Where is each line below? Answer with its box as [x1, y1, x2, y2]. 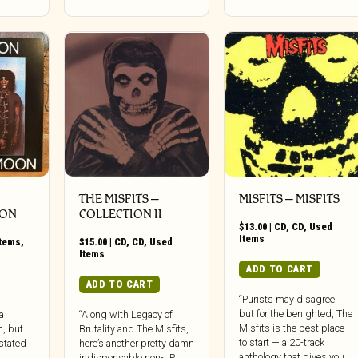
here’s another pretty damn [78, 337, 194, 350]
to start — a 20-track [239, 336, 325, 349]
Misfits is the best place [239, 322, 345, 335]
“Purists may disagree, [239, 293, 338, 306]
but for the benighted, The [239, 308, 353, 320]
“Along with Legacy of [78, 308, 173, 321]
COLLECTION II [78, 206, 162, 221]
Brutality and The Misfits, [78, 323, 189, 336]
